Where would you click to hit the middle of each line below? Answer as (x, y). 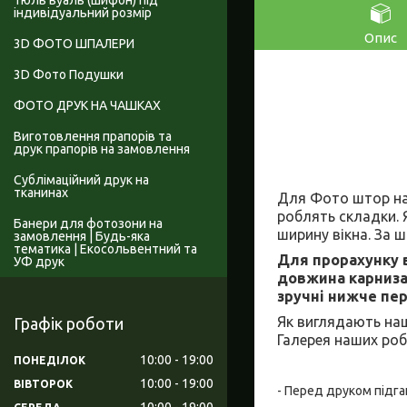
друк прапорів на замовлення (102, 149)
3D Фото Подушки (69, 75)
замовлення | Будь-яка (82, 237)
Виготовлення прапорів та (93, 137)
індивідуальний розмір (83, 13)
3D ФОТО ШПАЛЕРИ (74, 44)
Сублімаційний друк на (81, 180)
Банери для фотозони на (88, 224)
